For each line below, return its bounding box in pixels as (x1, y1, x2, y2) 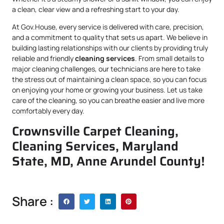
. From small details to (135, 53, 204, 63)
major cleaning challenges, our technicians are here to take (12, 64, 200, 74)
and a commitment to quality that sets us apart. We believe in (12, 32, 207, 42)
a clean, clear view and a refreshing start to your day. (12, 4, 179, 14)
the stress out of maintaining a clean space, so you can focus (12, 74, 206, 84)
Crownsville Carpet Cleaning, (12, 121, 178, 141)
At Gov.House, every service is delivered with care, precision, (12, 22, 204, 32)
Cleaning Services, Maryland (12, 136, 178, 156)
